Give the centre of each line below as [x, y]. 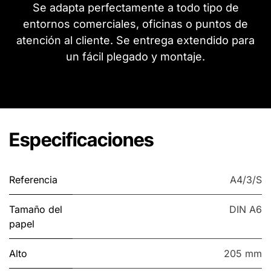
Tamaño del [36, 209]
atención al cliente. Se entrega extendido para [135, 40]
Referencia [33, 179]
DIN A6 [246, 209]
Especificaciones [81, 139]
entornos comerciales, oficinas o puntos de [135, 24]
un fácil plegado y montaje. [135, 56]
